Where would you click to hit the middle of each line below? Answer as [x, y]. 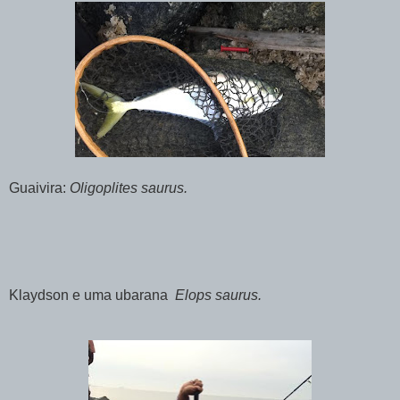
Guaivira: [37, 187]
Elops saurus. [218, 295]
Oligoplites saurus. [127, 187]
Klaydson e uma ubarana [92, 295]
